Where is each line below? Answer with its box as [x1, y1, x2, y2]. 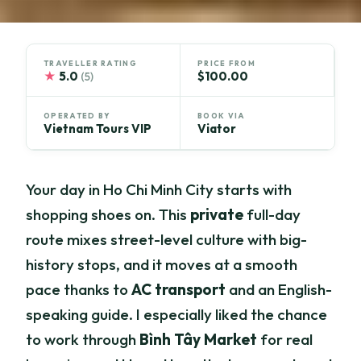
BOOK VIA [197, 111, 246, 121]
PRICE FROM [197, 58, 256, 68]
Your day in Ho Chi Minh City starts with [26, 180, 293, 200]
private [190, 205, 244, 225]
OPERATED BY [44, 111, 111, 121]
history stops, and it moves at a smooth [26, 255, 298, 275]
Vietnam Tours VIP [44, 121, 152, 137]
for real [257, 330, 313, 350]
